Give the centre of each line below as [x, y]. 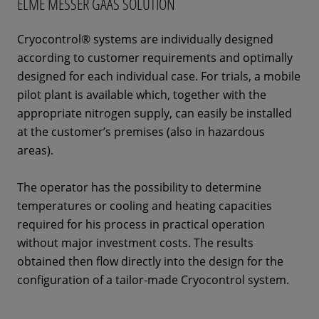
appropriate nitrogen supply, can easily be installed [155, 113]
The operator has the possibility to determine [139, 187]
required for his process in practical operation [141, 224]
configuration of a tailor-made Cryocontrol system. [153, 280]
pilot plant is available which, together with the [142, 95]
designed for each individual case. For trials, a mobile [159, 76]
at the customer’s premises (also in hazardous [141, 132]
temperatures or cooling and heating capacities [145, 206]
